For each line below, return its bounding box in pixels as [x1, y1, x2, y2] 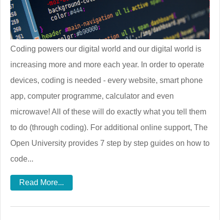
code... [10, 155, 33, 164]
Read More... [19, 178, 64, 187]
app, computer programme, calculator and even [10, 92, 174, 101]
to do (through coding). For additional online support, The [10, 123, 208, 132]
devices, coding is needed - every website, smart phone [10, 76, 203, 85]
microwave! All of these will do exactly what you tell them [10, 108, 206, 116]
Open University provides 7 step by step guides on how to [10, 139, 210, 148]
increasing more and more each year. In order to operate [10, 60, 204, 69]
